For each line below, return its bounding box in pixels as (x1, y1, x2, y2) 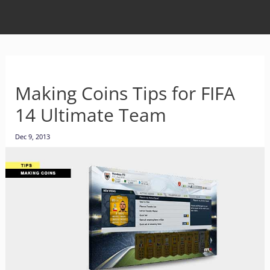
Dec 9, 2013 (14, 132, 50, 141)
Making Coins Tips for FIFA (14, 81, 235, 105)
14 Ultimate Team (14, 102, 166, 127)
